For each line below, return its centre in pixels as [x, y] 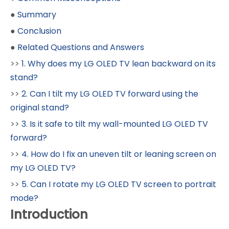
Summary [37, 14]
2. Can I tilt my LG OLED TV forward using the [110, 94]
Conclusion [39, 31]
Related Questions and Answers [81, 47]
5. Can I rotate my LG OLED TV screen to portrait [119, 184]
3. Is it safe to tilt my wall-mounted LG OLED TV [115, 124]
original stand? [40, 107]
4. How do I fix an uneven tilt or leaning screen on [119, 154]
